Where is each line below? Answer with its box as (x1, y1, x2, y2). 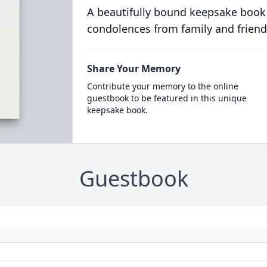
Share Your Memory (86, 62, 181, 75)
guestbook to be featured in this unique (86, 92, 247, 104)
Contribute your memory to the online (86, 80, 238, 92)
